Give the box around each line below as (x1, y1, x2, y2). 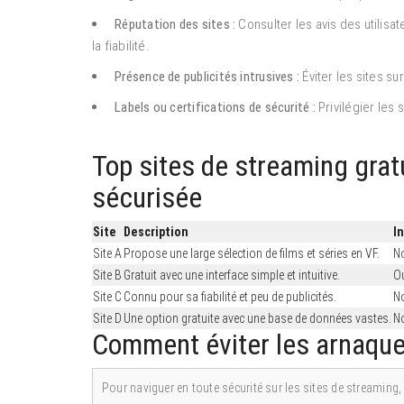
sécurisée (92, 179, 202, 215)
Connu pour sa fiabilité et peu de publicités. (124, 289, 336, 304)
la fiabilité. (92, 37, 150, 54)
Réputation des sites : (115, 15, 236, 32)
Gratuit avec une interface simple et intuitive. (124, 267, 340, 282)
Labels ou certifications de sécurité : (115, 98, 316, 115)
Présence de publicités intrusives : (115, 68, 300, 85)
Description (124, 224, 188, 239)
